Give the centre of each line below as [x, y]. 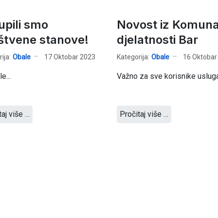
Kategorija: [133, 57]
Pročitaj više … [144, 114]
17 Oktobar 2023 [70, 57]
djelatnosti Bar [157, 40]
